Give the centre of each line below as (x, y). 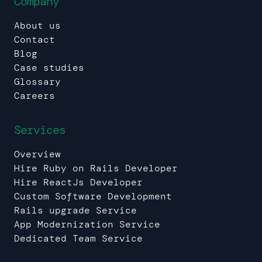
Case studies (49, 67)
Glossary (37, 81)
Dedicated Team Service (78, 238)
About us (37, 25)
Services (40, 130)
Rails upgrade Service (75, 210)
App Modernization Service (87, 224)
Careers (35, 95)
